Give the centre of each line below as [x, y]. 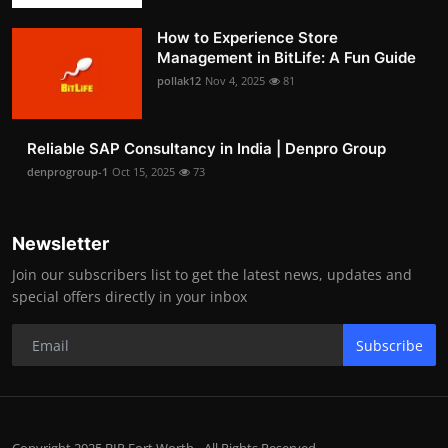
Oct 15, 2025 [143, 172]
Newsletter [60, 244]
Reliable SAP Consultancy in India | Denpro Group [206, 149]
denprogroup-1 [67, 172]
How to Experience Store [247, 38]
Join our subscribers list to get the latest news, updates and [212, 275]
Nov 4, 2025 [235, 81]
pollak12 [179, 81]
